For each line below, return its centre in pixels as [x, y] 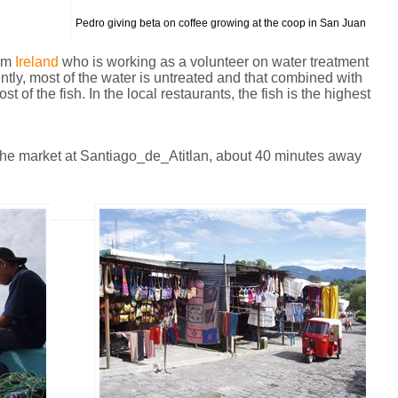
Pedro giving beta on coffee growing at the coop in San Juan [221, 23]
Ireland [37, 62]
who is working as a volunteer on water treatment [214, 62]
